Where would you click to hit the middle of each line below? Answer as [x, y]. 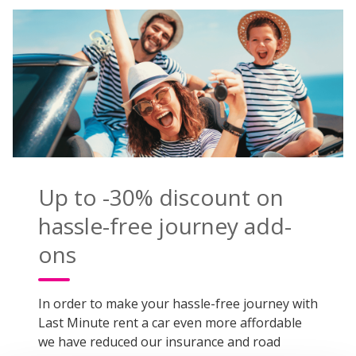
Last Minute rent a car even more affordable [170, 323]
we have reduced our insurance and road [159, 342]
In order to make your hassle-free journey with [178, 304]
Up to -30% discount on [161, 197]
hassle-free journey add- [165, 226]
